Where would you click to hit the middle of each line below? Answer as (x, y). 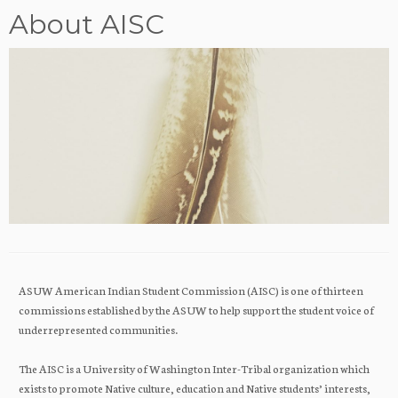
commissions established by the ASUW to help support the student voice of (196, 309)
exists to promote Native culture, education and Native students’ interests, (195, 387)
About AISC (87, 24)
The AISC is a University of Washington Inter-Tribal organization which (194, 368)
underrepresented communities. (98, 329)
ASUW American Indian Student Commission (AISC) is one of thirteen (191, 290)
